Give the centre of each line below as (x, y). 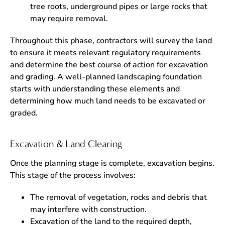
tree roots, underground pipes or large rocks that (119, 7)
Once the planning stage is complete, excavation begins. (112, 163)
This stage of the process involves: (73, 175)
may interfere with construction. (88, 209)
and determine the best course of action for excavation (109, 65)
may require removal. (69, 19)
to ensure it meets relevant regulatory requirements (105, 53)
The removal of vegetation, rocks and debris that (119, 197)
